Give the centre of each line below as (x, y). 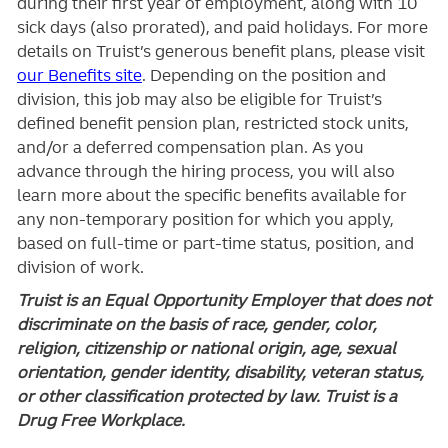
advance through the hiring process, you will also (205, 170)
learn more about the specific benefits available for (211, 194)
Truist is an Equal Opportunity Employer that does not (223, 300)
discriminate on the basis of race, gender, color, (196, 324)
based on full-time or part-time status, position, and (215, 242)
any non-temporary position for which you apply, (205, 218)
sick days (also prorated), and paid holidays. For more (222, 26)
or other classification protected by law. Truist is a (206, 396)
